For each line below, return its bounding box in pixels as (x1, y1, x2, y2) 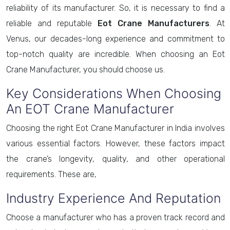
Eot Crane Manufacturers (98, 18, 209, 28)
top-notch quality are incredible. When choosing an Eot (6, 49, 225, 59)
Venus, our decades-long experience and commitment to (6, 34, 225, 44)
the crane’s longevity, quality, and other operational (6, 154, 225, 164)
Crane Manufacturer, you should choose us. (6, 65, 165, 74)
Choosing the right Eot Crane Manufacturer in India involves (6, 123, 225, 133)
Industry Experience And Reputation (6, 190, 224, 206)
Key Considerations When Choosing (6, 86, 221, 101)
